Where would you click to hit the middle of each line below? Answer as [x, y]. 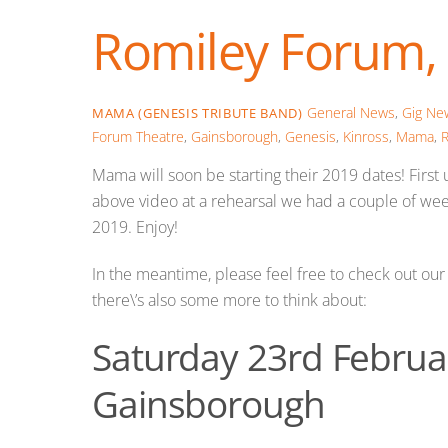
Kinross [366, 136]
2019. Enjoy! [135, 227]
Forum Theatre [138, 136]
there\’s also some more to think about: [229, 299]
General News [350, 112]
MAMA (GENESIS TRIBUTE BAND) [197, 112]
